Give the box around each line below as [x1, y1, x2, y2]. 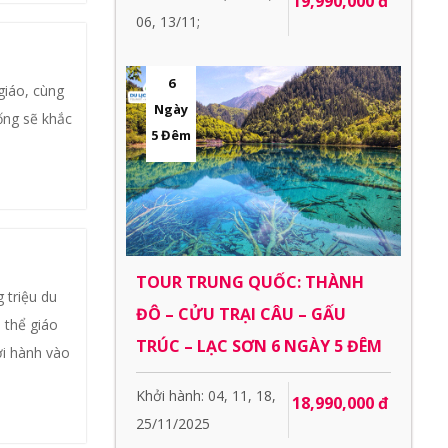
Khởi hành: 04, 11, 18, [136, 385, 276, 405]
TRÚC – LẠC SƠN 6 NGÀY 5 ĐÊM [136, 334, 382, 357]
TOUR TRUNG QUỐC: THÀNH [136, 270, 364, 293]
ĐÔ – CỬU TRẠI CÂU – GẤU [136, 302, 346, 325]
